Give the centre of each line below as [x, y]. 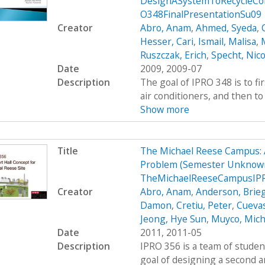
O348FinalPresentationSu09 [201, 14]
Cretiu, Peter [204, 206]
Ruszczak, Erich [173, 55]
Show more [164, 109]
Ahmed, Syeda [226, 28]
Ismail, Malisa [227, 41]
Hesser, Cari [167, 41]
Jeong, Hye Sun [173, 219]
